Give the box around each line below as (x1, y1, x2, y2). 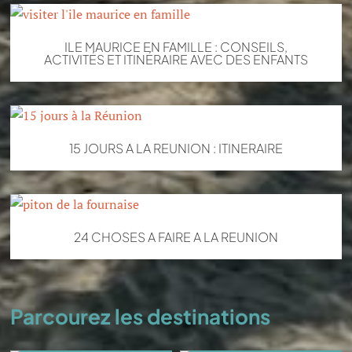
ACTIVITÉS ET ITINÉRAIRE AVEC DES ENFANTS (43, 51, 308, 68)
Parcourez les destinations (10, 303, 271, 330)
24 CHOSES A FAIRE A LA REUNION (73, 229, 278, 246)
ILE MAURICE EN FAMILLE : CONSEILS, (64, 38, 288, 56)
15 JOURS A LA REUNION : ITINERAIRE (68, 140, 283, 157)
